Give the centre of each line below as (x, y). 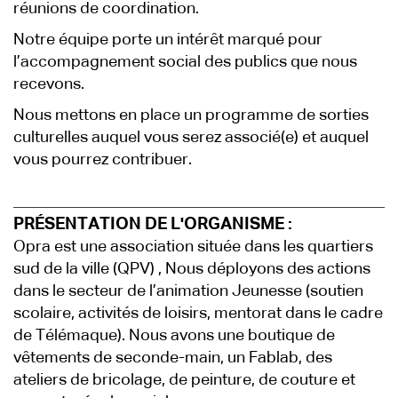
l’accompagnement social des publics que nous (185, 62)
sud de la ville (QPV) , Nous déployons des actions (192, 269)
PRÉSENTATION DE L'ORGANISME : (153, 224)
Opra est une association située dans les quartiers (193, 247)
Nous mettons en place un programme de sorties (191, 115)
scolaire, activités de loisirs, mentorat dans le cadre (198, 314)
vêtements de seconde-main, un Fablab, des (173, 358)
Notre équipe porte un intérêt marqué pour (168, 40)
